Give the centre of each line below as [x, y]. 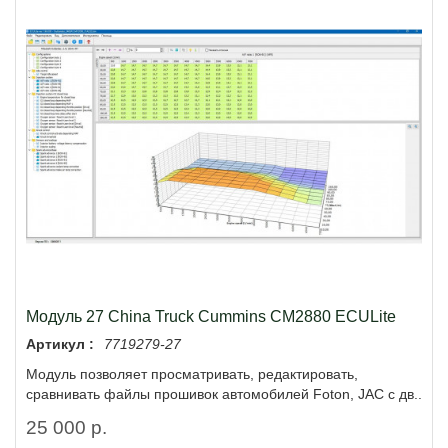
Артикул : [60, 343]
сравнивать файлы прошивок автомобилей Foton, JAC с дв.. [224, 393]
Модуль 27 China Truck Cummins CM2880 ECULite [211, 315]
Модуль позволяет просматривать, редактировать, [192, 373]
